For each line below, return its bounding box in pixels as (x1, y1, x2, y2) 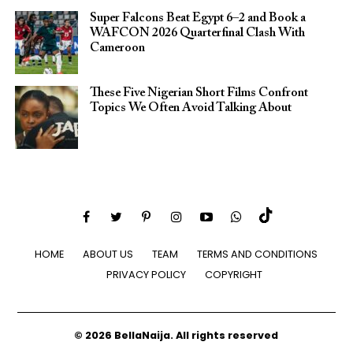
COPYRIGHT (204, 267, 262, 281)
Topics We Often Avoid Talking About (89, 102, 292, 114)
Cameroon (89, 42, 145, 54)
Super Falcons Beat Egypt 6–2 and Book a (89, 12, 306, 24)
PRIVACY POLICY (106, 267, 186, 281)
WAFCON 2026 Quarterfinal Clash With (89, 27, 305, 39)
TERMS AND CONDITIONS (197, 247, 318, 261)
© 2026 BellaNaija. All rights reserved (74, 328, 279, 342)
